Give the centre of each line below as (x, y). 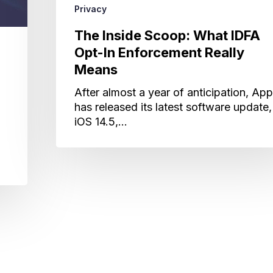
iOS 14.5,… (101, 121)
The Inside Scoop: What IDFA (167, 35)
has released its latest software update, (173, 107)
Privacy (90, 9)
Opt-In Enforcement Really (159, 52)
